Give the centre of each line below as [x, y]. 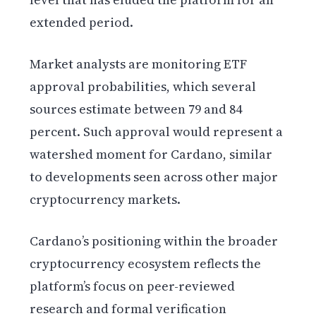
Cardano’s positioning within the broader [154, 241]
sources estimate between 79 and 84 [136, 109]
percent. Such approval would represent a [157, 131]
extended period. [82, 22]
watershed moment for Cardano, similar [151, 154]
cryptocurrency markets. [105, 199]
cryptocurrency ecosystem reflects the [146, 263]
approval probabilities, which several [143, 86]
